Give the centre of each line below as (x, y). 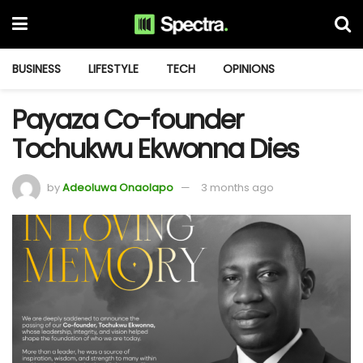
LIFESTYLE (113, 69)
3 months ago (237, 187)
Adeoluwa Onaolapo (118, 187)
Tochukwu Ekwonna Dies (156, 149)
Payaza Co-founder (128, 120)
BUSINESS (36, 69)
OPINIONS (249, 69)
